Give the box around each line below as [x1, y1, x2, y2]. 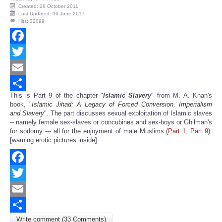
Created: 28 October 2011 [18, 3, 78, 9]
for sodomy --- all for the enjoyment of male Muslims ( [10, 127, 168, 135]
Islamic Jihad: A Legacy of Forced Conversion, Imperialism [32, 101, 212, 109]
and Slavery [10, 110, 44, 117]
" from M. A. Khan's [151, 92, 213, 100]
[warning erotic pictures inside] [10, 136, 97, 144]
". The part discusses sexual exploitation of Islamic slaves [44, 110, 212, 117]
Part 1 [168, 127, 186, 135]
